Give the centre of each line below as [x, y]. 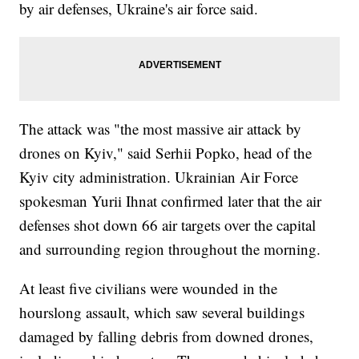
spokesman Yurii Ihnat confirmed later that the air [171, 201]
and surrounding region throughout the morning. [170, 249]
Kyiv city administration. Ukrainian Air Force [159, 177]
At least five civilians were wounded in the [149, 288]
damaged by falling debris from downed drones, [167, 337]
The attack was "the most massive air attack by [161, 129]
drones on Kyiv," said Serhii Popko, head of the [166, 153]
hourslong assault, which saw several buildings [162, 313]
